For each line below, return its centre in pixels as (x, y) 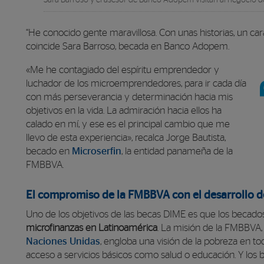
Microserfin (97, 151)
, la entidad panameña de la (177, 151)
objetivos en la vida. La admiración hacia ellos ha (124, 110)
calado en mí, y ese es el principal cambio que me (128, 124)
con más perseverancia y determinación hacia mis (129, 97)
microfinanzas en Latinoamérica (92, 228)
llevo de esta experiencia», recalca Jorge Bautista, (126, 138)
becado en (49, 151)
